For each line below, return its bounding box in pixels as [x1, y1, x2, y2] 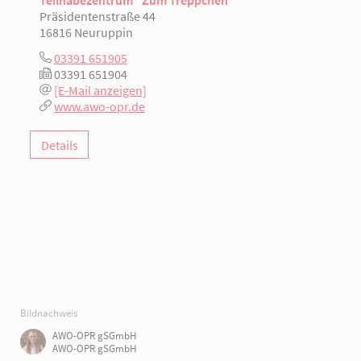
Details [40, 136, 78, 153]
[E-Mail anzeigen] [53, 82, 147, 99]
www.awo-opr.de [53, 98, 145, 115]
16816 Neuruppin [39, 24, 134, 41]
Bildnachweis [20, 306, 78, 320]
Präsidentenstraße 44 [39, 8, 156, 25]
